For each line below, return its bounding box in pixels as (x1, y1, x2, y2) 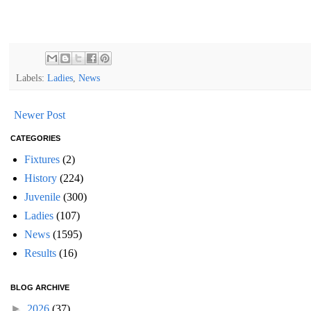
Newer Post (14, 108, 65, 121)
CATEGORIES (10, 133, 60, 142)
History (24, 171, 57, 184)
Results (24, 246, 56, 259)
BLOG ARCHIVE (10, 283, 69, 292)
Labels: (16, 72, 47, 83)
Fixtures (24, 153, 60, 165)
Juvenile (24, 190, 60, 203)
